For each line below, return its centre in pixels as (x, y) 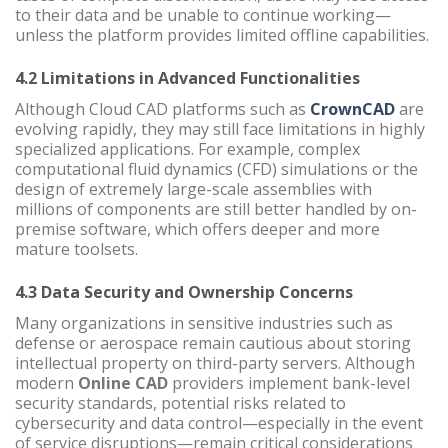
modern (46, 383)
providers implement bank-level (289, 383)
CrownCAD (352, 109)
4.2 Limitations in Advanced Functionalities (187, 78)
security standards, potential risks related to (180, 403)
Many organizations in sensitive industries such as (204, 323)
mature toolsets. (76, 249)
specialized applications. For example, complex (187, 149)
